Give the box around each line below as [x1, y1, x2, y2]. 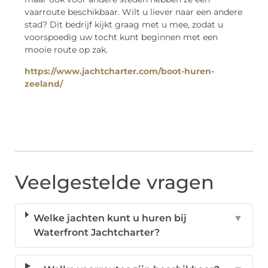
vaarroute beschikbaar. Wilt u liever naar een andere [25, 7, 242, 18]
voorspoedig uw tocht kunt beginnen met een [25, 32, 218, 43]
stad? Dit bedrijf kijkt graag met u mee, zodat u [25, 19, 223, 31]
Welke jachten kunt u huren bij [33, 212, 187, 224]
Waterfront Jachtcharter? [33, 227, 160, 239]
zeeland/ [25, 78, 63, 89]
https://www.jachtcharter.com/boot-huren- [25, 65, 214, 77]
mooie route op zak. [25, 44, 108, 56]
